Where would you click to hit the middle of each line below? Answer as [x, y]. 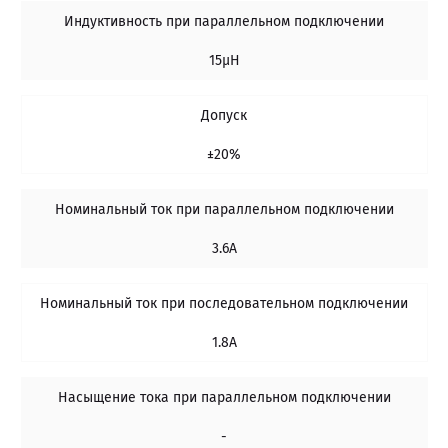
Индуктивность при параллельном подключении [224, 21]
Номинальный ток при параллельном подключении [224, 209]
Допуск [224, 116]
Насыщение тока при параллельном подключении [224, 397]
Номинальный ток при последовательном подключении [224, 304]
